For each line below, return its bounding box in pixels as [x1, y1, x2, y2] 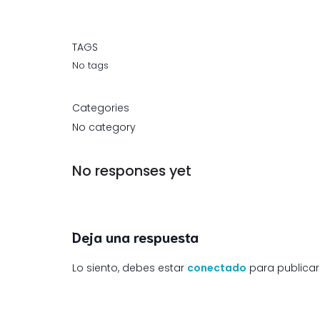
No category [72, 119, 136, 134]
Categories [72, 100, 129, 115]
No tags [72, 58, 109, 72]
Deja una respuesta [72, 226, 199, 246]
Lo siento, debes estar [72, 260, 187, 275]
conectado [187, 260, 246, 275]
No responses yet [72, 160, 191, 181]
